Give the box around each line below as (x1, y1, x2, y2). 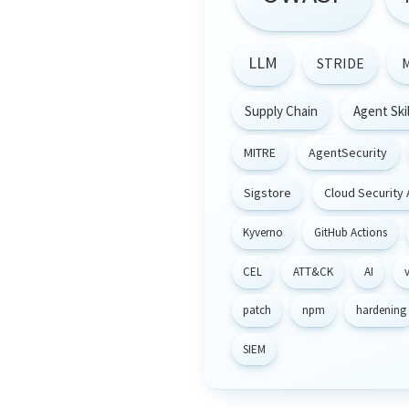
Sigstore (244, 184, 292, 202)
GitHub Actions (313, 225, 387, 241)
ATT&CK (292, 263, 333, 279)
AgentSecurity (309, 144, 388, 162)
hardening (355, 302, 406, 319)
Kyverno (242, 225, 283, 241)
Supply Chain (245, 101, 319, 120)
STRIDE (316, 54, 364, 73)
